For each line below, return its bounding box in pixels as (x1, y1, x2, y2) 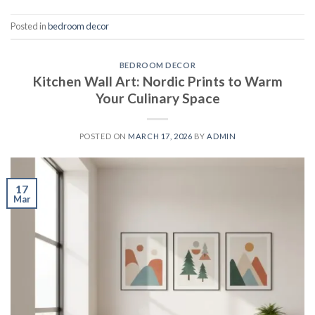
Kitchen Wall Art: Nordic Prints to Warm (32, 72, 283, 89)
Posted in (11, 20, 48, 32)
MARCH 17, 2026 (128, 131, 193, 141)
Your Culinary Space (95, 89, 220, 106)
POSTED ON (79, 131, 129, 141)
